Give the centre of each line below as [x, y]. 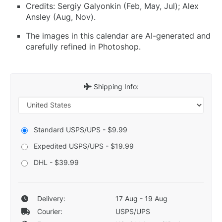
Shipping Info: [115, 86]
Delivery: [51, 198]
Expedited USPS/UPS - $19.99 [84, 146]
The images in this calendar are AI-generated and [118, 35]
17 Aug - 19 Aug [141, 198]
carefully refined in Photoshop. [83, 46]
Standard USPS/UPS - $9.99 [81, 129]
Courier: [50, 211]
